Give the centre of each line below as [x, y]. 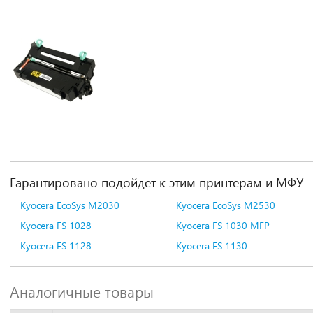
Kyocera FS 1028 [56, 225]
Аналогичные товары [82, 291]
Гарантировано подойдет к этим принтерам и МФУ [156, 182]
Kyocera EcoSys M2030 [70, 205]
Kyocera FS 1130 [211, 246]
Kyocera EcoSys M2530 [225, 205]
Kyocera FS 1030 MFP [223, 225]
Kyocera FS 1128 [56, 246]
